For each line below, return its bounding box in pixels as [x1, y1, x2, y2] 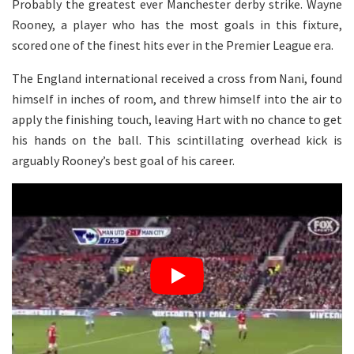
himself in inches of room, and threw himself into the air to [12, 90, 342, 107]
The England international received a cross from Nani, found [12, 70, 342, 86]
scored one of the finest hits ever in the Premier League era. [12, 36, 333, 53]
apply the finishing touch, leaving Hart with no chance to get [12, 111, 342, 127]
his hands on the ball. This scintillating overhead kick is [12, 131, 342, 148]
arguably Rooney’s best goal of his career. [12, 152, 235, 168]
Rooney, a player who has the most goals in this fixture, [12, 16, 342, 32]
